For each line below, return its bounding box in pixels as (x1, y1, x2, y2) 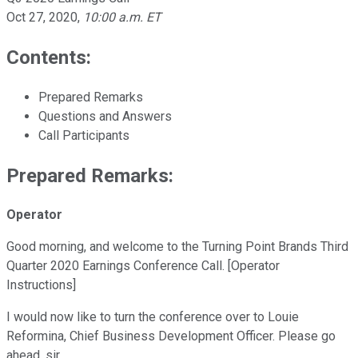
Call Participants (38, 127, 129, 143)
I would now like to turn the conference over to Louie (6, 309, 299, 325)
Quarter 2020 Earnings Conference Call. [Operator (6, 258, 280, 274)
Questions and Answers (38, 108, 172, 124)
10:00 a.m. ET (83, 9, 161, 25)
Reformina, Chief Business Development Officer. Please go (6, 328, 336, 344)
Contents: (6, 46, 91, 69)
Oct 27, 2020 (6, 9, 78, 25)
